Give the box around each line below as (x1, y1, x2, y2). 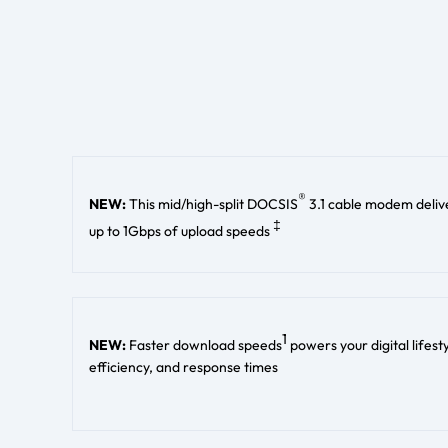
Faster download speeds (129, 335, 282, 354)
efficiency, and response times (89, 357, 278, 376)
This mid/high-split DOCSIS (129, 194, 298, 213)
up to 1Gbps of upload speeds (89, 222, 273, 241)
